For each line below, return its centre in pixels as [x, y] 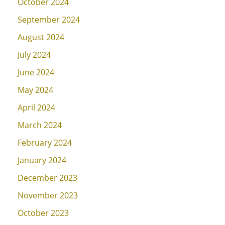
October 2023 [43, 213]
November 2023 [48, 195]
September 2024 [49, 19]
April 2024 [36, 107]
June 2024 [36, 72]
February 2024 [45, 142]
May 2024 [35, 90]
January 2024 [42, 160]
